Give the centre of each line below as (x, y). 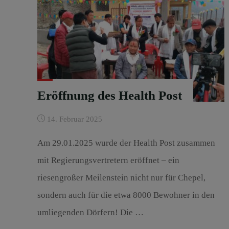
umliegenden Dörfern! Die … (90, 212)
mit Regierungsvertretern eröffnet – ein (108, 160)
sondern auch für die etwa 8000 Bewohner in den (126, 195)
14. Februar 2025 (74, 119)
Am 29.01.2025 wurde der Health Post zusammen (126, 143)
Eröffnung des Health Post (109, 95)
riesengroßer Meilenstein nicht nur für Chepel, (121, 177)
